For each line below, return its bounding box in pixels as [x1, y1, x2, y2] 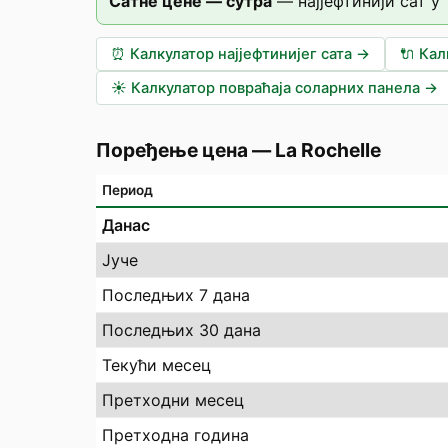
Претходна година [102, 425, 249, 445]
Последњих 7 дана [102, 285, 250, 305]
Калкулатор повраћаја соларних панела [131, 79, 420, 97]
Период [102, 182, 153, 198]
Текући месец [102, 355, 211, 375]
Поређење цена [96, 138, 248, 162]
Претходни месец [102, 390, 244, 410]
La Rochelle [275, 138, 381, 162]
